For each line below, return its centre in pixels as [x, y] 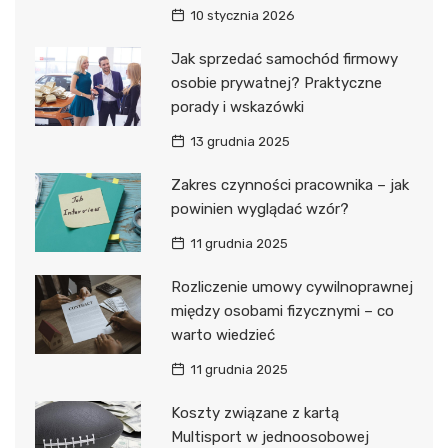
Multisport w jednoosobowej [269, 436]
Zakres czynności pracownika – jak [289, 184]
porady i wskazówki [237, 106]
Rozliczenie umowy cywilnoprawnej [291, 286]
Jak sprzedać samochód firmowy [284, 58]
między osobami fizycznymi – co [282, 310]
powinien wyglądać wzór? [259, 208]
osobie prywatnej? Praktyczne [276, 82]
